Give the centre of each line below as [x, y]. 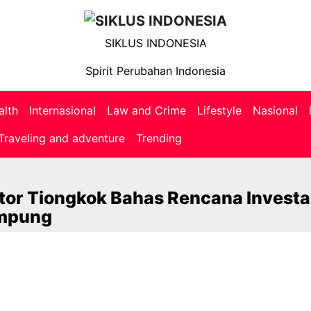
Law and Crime [146, 110]
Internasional [62, 110]
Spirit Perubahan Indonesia [155, 70]
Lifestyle [219, 110]
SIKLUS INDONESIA [155, 43]
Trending [159, 138]
